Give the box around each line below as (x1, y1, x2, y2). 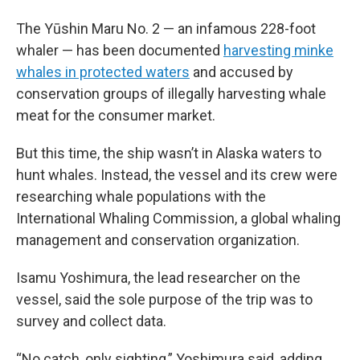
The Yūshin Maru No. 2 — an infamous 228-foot (16, 20, 316, 38)
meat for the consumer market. (16, 107, 215, 125)
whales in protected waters (16, 63, 190, 81)
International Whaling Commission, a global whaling (16, 210, 341, 227)
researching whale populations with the (16, 188, 266, 206)
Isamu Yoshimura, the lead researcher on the (16, 269, 301, 287)
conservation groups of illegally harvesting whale (16, 85, 326, 103)
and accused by (190, 63, 293, 81)
